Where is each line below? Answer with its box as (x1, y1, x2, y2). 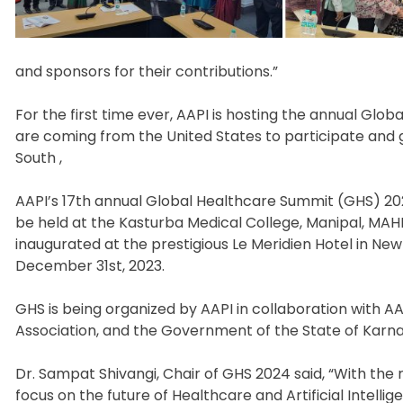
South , (15, 147, 62, 168)
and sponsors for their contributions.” (15, 60, 278, 82)
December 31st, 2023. (15, 255, 165, 276)
